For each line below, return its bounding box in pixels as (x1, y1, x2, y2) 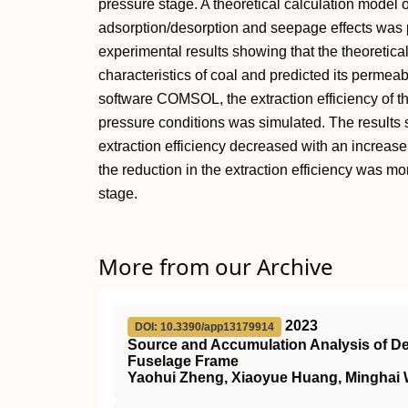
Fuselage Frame (127, 353, 239, 369)
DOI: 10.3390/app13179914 (135, 321, 274, 333)
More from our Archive (98, 251, 333, 281)
